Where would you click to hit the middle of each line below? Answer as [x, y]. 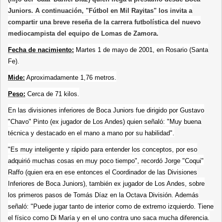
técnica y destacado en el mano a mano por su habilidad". [91, 133]
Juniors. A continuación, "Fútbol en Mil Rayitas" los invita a [100, 10]
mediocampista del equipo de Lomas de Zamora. [83, 33]
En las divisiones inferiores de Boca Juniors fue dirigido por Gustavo [106, 110]
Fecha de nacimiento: [41, 50]
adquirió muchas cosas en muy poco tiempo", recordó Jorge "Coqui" [106, 161]
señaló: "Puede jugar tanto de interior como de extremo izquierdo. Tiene [111, 206]
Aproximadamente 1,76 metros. [71, 77]
